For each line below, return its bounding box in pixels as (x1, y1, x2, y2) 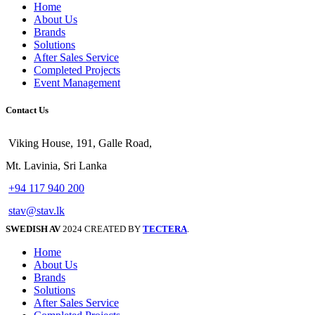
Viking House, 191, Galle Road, (8, 136, 152, 149)
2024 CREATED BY (63, 223, 143, 234)
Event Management (34, 77, 120, 89)
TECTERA (143, 223, 187, 234)
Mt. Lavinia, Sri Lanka (6, 159, 107, 172)
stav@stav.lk (8, 204, 65, 217)
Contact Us (6, 105, 49, 116)
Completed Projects (34, 64, 120, 77)
